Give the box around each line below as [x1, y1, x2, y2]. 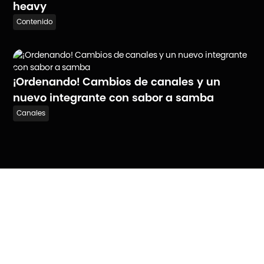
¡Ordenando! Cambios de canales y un [13, 74, 221, 88]
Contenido [16, 16, 53, 27]
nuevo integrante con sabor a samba [13, 90, 214, 104]
